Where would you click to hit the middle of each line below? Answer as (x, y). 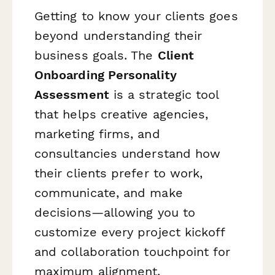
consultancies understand (115, 154)
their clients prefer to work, (119, 173)
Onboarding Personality (106, 75)
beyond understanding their (118, 36)
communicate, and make (109, 193)
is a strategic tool (164, 95)
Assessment (72, 95)
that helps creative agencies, (122, 114)
